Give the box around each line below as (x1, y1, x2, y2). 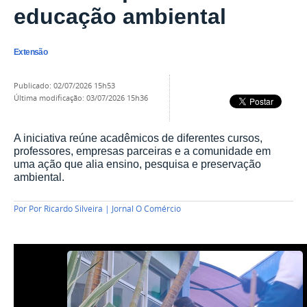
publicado (19, 80, 49, 90)
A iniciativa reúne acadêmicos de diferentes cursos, (14, 132, 262, 145)
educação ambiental (14, 4, 226, 29)
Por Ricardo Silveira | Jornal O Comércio (29, 203, 181, 215)
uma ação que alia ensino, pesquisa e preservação (14, 158, 261, 171)
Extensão (14, 47, 48, 58)
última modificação (19, 93, 82, 103)
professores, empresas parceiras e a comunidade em (14, 145, 271, 158)
